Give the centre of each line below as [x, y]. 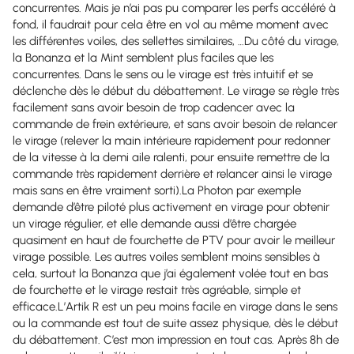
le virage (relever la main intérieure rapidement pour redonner [171, 141]
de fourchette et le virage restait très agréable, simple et [157, 290]
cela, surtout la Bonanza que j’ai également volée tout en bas [170, 273]
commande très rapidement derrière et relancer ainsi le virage [172, 174]
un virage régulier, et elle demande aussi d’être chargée [154, 224]
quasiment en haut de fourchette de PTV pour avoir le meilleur [174, 240]
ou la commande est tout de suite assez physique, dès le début [175, 323]
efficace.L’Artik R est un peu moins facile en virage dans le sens [175, 307]
